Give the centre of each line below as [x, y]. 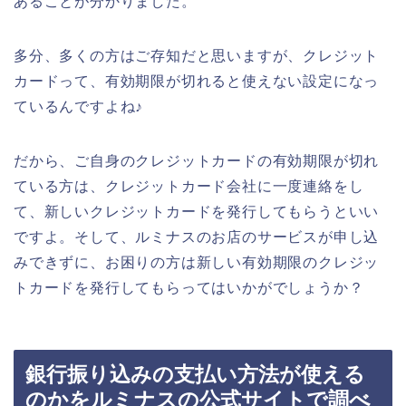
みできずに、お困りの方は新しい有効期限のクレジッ [197, 262]
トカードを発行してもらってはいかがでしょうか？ [189, 287]
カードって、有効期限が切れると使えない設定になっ [197, 81]
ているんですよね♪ [79, 106]
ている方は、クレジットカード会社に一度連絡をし [189, 186]
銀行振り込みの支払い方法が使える [195, 375]
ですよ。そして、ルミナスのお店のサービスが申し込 [197, 237]
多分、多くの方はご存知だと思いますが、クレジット [197, 55]
